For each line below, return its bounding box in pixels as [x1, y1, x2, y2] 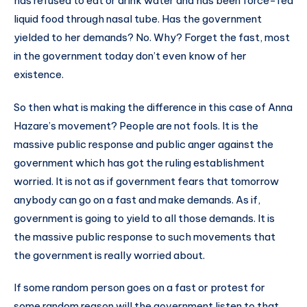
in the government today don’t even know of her [14, 49, 247, 62]
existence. [14, 67, 64, 81]
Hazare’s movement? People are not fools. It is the [14, 119, 258, 132]
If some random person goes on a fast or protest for [14, 281, 265, 295]
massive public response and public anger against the [14, 137, 273, 151]
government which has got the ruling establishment [14, 156, 265, 169]
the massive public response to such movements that [14, 230, 275, 243]
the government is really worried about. [14, 248, 205, 262]
